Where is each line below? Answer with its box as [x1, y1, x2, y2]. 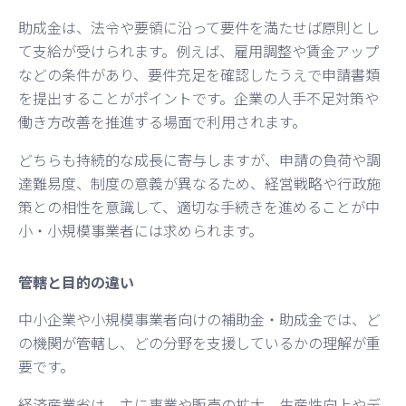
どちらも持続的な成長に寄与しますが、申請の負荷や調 [18, 148, 381, 170]
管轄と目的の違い [18, 270, 134, 293]
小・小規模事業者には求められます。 [18, 218, 263, 241]
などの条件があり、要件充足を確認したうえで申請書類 [18, 63, 380, 85]
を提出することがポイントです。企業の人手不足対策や [18, 86, 379, 109]
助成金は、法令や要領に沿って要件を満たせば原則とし [18, 15, 380, 38]
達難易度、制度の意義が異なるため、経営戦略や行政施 [18, 171, 381, 194]
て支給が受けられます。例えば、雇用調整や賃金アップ [18, 39, 379, 62]
